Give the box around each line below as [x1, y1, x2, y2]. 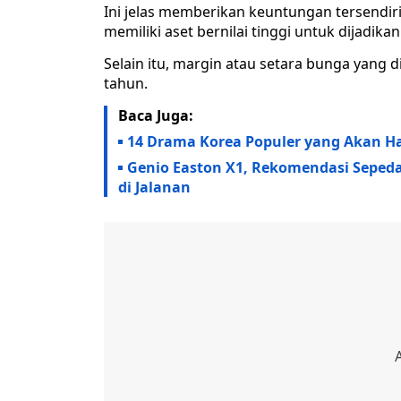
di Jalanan [118, 176, 191, 197]
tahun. [104, 73, 148, 93]
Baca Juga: [118, 105, 193, 125]
